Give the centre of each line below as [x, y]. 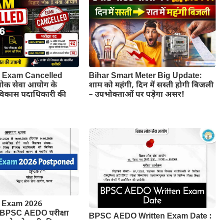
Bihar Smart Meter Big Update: [145, 77]
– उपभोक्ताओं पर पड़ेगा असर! [136, 95]
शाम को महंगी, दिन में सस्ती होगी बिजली [151, 86]
